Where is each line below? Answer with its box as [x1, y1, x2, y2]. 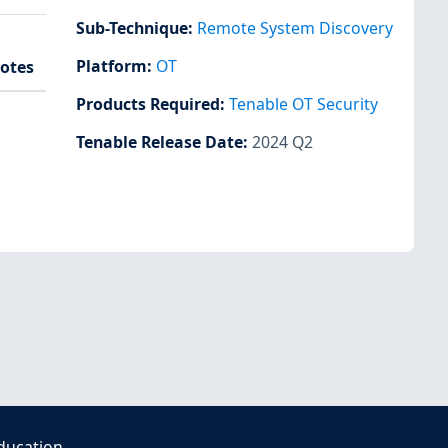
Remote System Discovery [197, 16, 393, 39]
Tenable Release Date [76, 131, 243, 154]
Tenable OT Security [229, 93, 378, 116]
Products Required [76, 93, 220, 116]
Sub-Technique [76, 16, 188, 39]
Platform [76, 55, 147, 78]
